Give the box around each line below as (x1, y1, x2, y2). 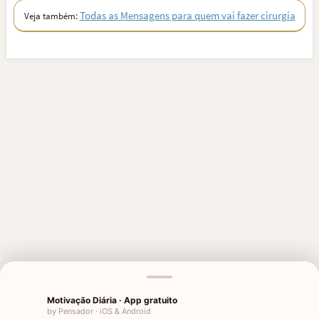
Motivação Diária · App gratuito (47, 294, 177, 305)
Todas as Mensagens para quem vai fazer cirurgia (79, 9, 296, 22)
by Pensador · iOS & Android (47, 305, 151, 316)
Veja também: (23, 10, 80, 22)
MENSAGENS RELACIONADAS (89, 301, 241, 317)
